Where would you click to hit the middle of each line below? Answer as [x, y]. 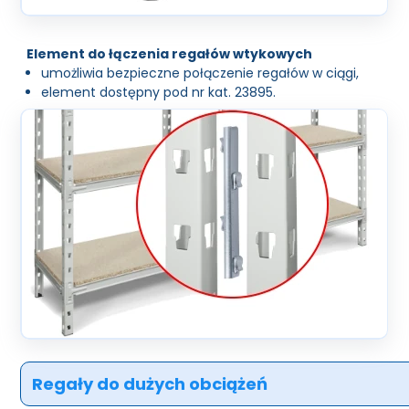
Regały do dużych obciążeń [150, 383]
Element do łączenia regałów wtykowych [170, 53]
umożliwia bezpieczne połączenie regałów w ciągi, [200, 73]
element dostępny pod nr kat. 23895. [159, 92]
